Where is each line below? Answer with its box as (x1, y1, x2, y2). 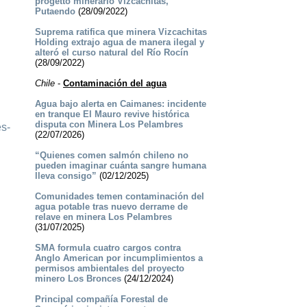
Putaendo (34, 6, 75, 17)
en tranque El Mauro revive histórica (34, 109, 189, 120)
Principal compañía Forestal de (34, 294, 168, 305)
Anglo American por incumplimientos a (34, 253, 203, 264)
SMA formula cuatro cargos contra (34, 243, 181, 254)
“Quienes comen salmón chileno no (34, 150, 188, 161)
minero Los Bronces (34, 273, 121, 284)
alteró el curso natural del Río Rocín (34, 47, 188, 58)
